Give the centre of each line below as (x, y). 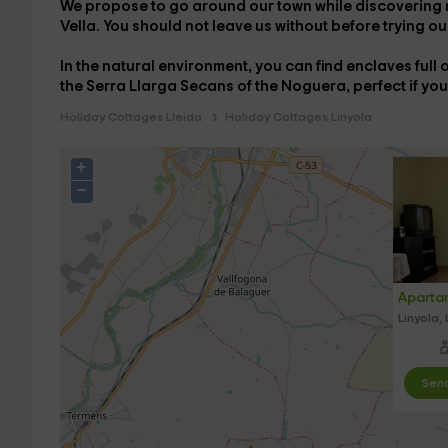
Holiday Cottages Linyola (298, 117)
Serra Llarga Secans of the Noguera (215, 86)
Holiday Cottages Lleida (130, 117)
